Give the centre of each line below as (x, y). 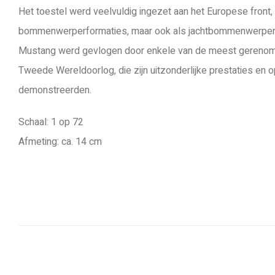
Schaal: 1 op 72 (51, 122)
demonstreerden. (55, 90)
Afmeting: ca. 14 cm (60, 142)
